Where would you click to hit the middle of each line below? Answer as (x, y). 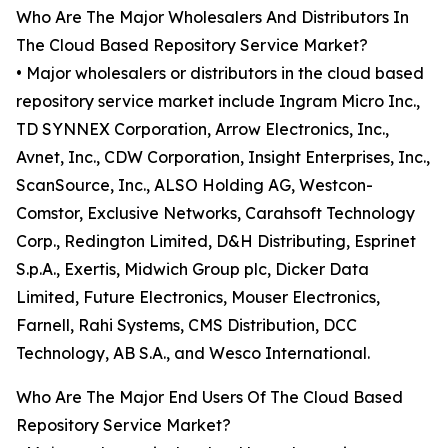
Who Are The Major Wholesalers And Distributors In (212, 17)
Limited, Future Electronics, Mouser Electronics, (198, 297)
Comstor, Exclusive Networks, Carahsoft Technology (215, 213)
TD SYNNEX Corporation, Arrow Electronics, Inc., (202, 129)
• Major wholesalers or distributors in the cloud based (220, 73)
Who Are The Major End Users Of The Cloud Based (209, 397)
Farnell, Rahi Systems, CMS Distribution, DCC (186, 325)
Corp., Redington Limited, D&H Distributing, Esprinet (216, 241)
